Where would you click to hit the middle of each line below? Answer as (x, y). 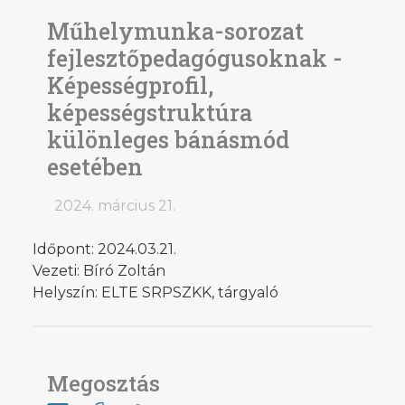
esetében (95, 166)
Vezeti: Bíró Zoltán (99, 270)
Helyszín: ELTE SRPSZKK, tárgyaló (155, 292)
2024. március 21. (115, 205)
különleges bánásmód (168, 139)
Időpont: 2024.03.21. (104, 249)
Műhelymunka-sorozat (175, 31)
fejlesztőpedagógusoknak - (195, 58)
